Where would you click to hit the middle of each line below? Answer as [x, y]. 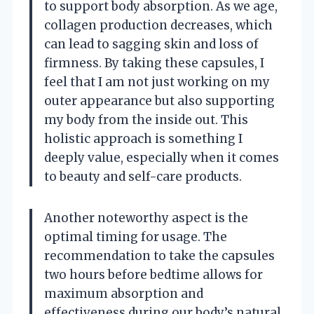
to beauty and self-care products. [143, 176]
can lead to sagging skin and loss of [151, 44]
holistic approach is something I [143, 138]
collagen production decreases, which [158, 25]
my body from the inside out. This [146, 120]
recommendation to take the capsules [159, 255]
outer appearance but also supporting [159, 101]
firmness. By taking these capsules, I [154, 63]
